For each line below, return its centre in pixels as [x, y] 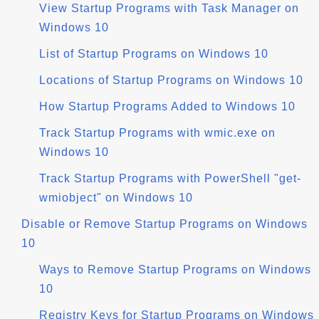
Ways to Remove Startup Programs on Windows [175, 270]
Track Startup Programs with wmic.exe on [157, 133]
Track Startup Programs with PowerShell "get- [170, 178]
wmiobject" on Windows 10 [116, 198]
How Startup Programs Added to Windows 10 [167, 106]
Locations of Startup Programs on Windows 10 [171, 80]
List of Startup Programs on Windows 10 [154, 54]
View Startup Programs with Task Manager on [169, 8]
